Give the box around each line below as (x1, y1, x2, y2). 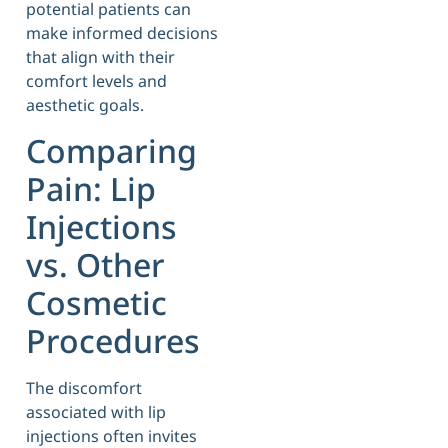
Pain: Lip (26, 166, 156, 210)
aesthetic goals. (26, 94, 144, 117)
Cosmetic (26, 280, 167, 324)
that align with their (26, 46, 175, 69)
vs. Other (26, 242, 165, 286)
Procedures (26, 318, 200, 362)
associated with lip (26, 400, 166, 423)
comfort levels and (26, 70, 167, 93)
